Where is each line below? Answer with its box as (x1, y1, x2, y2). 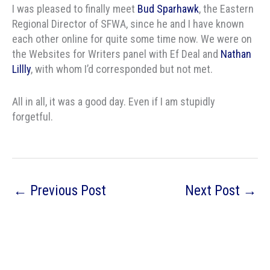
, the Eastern (199, 2, 254, 15)
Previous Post (27, 182, 106, 199)
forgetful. (12, 110, 53, 123)
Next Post (185, 182, 243, 199)
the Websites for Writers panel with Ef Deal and (12, 47, 218, 60)
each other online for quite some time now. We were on (12, 32, 252, 45)
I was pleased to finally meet (12, 2, 137, 15)
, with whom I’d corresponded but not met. (31, 62, 213, 75)
